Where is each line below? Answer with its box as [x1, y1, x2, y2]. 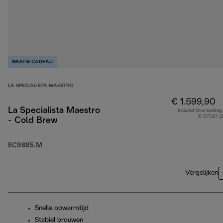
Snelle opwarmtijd [35, 205, 89, 212]
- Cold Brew [8, 116, 57, 125]
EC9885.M [8, 142, 42, 149]
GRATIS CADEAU [12, 59, 53, 64]
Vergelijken [185, 169, 218, 176]
